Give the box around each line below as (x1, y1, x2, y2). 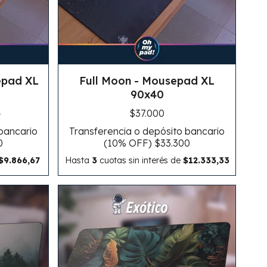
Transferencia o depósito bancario (69, 125, 225, 137)
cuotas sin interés (97, 154, 170, 166)
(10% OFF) (104, 136, 155, 149)
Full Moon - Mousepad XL (79, 73, 215, 88)
